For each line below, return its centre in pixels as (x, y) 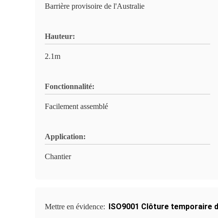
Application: (65, 136)
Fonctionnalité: (70, 86)
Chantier (58, 156)
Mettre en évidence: (76, 207)
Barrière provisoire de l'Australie (95, 6)
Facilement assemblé (76, 106)
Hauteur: (60, 36)
